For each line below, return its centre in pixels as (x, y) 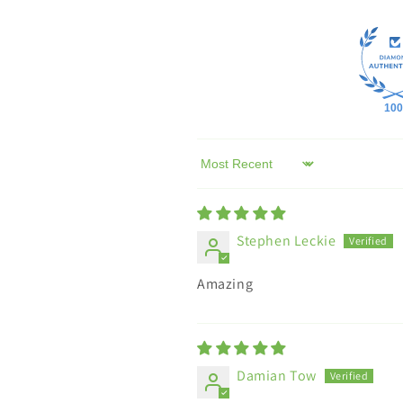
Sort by (219, 172)
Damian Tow (277, 376)
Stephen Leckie (287, 241)
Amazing (225, 284)
